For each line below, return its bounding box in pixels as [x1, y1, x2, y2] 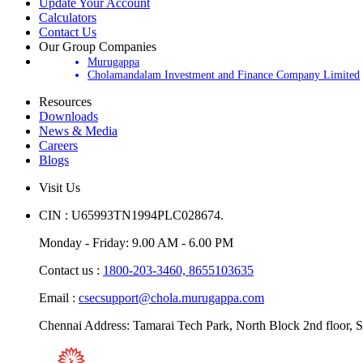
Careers [39, 138, 78, 152]
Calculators [39, 10, 96, 24]
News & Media [39, 123, 117, 138]
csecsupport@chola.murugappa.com [79, 290, 264, 305]
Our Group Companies [39, 39, 156, 53]
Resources [39, 94, 92, 109]
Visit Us [39, 180, 80, 194]
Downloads [39, 109, 98, 123]
